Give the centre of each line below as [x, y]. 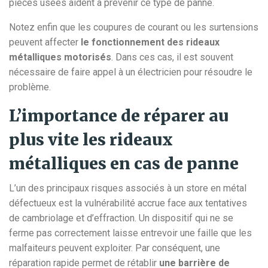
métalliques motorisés [60, 57]
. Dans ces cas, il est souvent [172, 57]
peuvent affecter [44, 42]
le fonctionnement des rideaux [149, 42]
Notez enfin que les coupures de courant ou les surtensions [134, 28]
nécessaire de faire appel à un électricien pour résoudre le [131, 72]
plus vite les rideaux [91, 140]
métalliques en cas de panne [124, 164]
